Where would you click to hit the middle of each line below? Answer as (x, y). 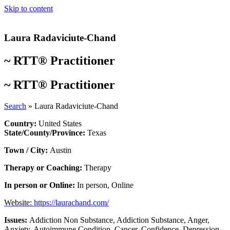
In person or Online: (41, 185)
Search (15, 106)
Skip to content (28, 8)
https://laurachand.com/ (71, 203)
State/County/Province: (45, 133)
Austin (61, 150)
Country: (21, 124)
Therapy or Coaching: (44, 168)
